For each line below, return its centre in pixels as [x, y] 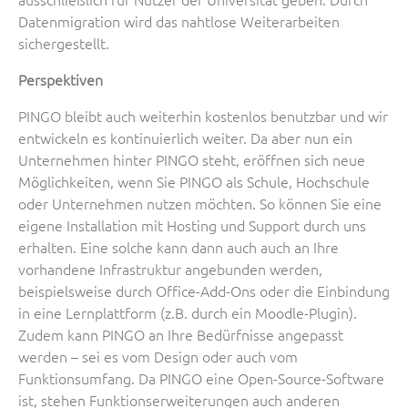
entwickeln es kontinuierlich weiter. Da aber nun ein [185, 137]
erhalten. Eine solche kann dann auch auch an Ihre [178, 246]
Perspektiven [61, 79]
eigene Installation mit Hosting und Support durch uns [192, 224]
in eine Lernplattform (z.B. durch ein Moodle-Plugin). [188, 312]
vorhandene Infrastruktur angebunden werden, [170, 268]
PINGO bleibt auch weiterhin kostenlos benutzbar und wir [203, 115]
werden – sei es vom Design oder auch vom [158, 356]
